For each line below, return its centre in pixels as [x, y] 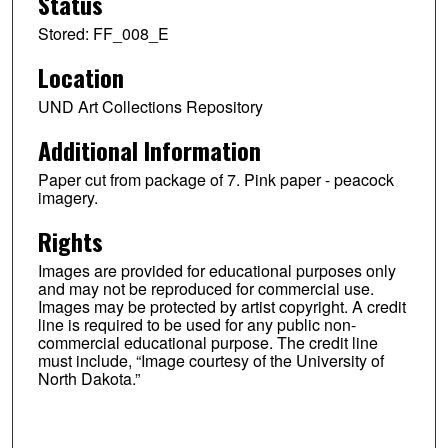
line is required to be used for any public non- [196, 324]
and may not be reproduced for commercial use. [205, 288]
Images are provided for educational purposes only [216, 270]
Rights [70, 240]
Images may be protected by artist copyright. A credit [221, 306]
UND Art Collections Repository [150, 106]
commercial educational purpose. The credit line [207, 342]
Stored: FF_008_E [103, 34]
